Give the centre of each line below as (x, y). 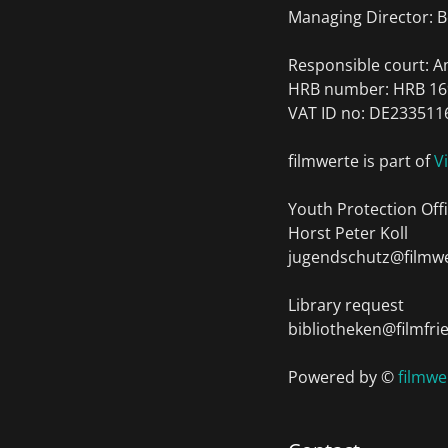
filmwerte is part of (361, 161)
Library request (346, 305)
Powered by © (343, 377)
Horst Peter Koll (348, 233)
